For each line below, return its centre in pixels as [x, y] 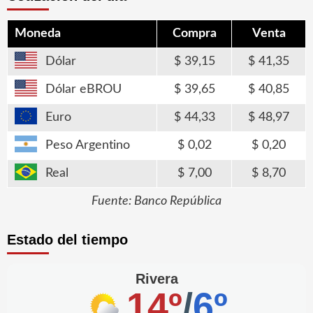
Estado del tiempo [67, 239]
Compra [194, 33]
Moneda [38, 33]
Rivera [156, 278]
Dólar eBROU [83, 89]
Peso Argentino [88, 145]
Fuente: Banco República [156, 201]
